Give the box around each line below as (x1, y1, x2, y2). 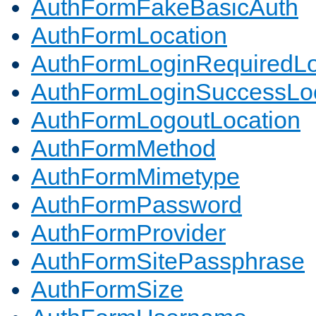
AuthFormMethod (31, 135, 216, 162)
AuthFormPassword (31, 191, 242, 219)
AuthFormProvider (31, 219, 226, 247)
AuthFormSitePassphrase (31, 248, 305, 275)
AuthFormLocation (31, 22, 227, 49)
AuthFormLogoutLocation (31, 107, 300, 134)
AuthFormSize (31, 276, 183, 303)
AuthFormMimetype (31, 163, 240, 190)
